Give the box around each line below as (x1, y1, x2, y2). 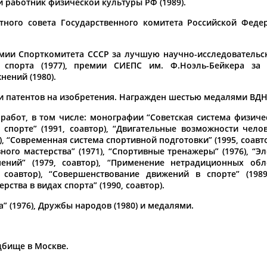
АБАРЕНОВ (98, 193, 142, 204)
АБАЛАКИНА (14, 193, 65, 204)
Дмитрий (98, 181, 136, 193)
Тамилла (182, 181, 218, 193)
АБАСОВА (182, 193, 221, 204)
